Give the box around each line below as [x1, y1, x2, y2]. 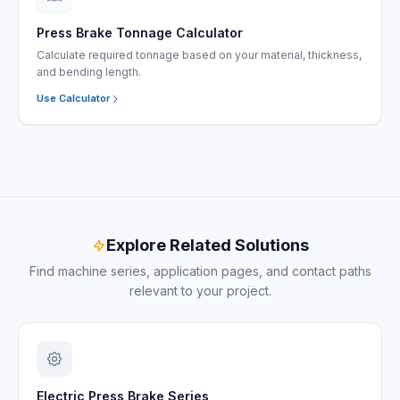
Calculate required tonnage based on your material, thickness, [37, 48, 362, 62]
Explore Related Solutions [105, 236, 309, 254]
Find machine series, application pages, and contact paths [29, 263, 371, 279]
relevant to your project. [129, 283, 271, 298]
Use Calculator [37, 92, 110, 104]
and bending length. [37, 65, 141, 79]
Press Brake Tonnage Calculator [37, 25, 243, 40]
